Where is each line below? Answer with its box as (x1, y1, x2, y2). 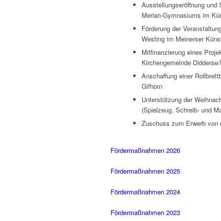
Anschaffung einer (142, 71, 195, 81)
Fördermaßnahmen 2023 (110, 208, 180, 218)
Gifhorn (142, 81, 162, 91)
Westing (142, 34, 165, 44)
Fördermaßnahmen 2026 (110, 146, 180, 155)
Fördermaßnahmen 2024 (110, 187, 180, 197)
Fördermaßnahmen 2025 (110, 166, 180, 176)
